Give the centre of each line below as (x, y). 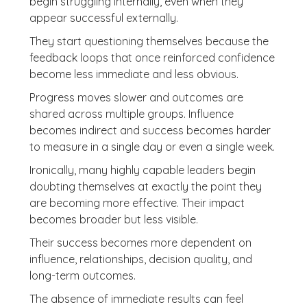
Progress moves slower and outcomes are (136, 97)
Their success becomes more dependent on (140, 243)
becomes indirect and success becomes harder (150, 130)
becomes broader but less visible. (113, 219)
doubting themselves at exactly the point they (145, 186)
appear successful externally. (103, 18)
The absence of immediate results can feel (136, 299)
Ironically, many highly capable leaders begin (142, 170)
